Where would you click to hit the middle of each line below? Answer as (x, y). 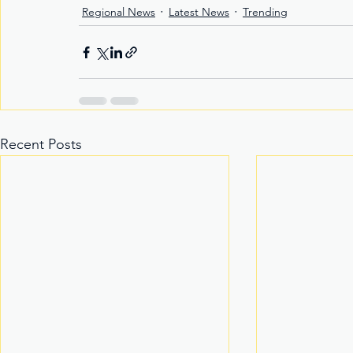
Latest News (199, 12)
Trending (265, 12)
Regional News (119, 12)
